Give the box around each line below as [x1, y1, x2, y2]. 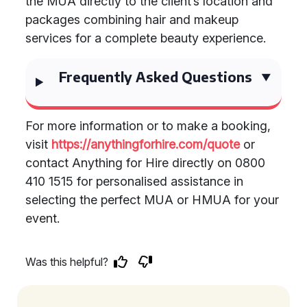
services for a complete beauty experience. [25, 31, 266, 45]
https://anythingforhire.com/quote [51, 137, 240, 151]
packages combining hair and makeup [25, 12, 238, 27]
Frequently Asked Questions [59, 68, 253, 85]
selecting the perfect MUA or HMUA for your [25, 193, 279, 207]
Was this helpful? [25, 255, 108, 269]
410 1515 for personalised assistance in [25, 174, 243, 188]
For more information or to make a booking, [25, 119, 271, 133]
